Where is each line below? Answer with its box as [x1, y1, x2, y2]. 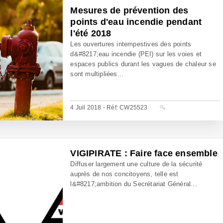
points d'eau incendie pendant [70, 17, 202, 27]
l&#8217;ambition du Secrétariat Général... [70, 180, 197, 188]
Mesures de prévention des [70, 5, 189, 15]
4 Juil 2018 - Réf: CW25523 [70, 104, 149, 111]
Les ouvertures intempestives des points [70, 40, 192, 48]
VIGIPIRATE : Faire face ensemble [70, 148, 218, 158]
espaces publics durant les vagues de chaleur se [70, 60, 216, 68]
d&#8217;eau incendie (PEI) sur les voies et [70, 50, 202, 58]
